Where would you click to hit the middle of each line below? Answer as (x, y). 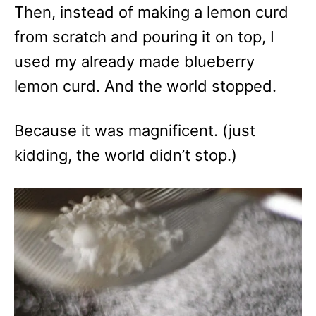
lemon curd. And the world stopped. (145, 86)
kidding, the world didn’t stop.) (126, 156)
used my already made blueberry (134, 62)
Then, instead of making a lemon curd (151, 12)
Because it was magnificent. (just (135, 131)
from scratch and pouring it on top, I (144, 37)
